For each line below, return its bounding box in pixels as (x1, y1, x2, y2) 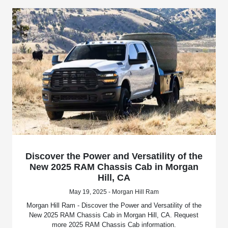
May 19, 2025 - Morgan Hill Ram (69, 188, 159, 196)
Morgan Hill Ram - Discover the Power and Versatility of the (26, 202, 202, 210)
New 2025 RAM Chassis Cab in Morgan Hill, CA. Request (29, 211, 199, 219)
